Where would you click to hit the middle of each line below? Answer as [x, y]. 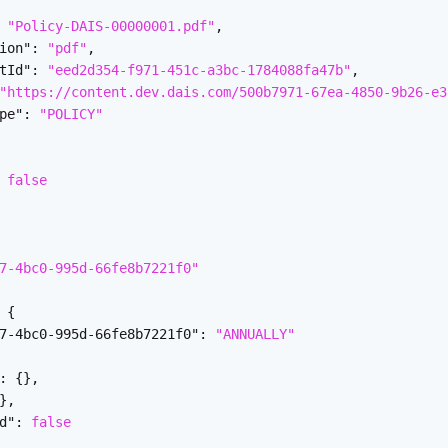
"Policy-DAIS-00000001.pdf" [111, 25]
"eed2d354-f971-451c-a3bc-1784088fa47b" [199, 69]
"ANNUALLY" [255, 333]
